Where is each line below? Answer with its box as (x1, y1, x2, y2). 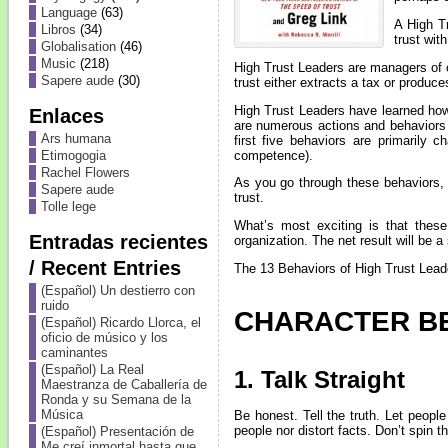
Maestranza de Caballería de (40, 377, 207, 392)
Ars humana (40, 131, 111, 146)
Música (40, 407, 83, 422)
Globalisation (40, 39, 116, 54)
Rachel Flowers (40, 165, 130, 180)
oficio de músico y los (40, 330, 168, 345)
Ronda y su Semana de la (40, 392, 191, 407)
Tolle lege (40, 199, 96, 214)
